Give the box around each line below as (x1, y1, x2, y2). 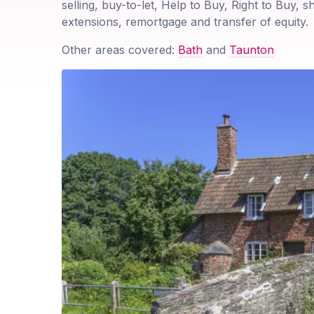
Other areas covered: (62, 43, 178, 57)
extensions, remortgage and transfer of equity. (62, 15, 308, 29)
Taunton (229, 43, 274, 57)
